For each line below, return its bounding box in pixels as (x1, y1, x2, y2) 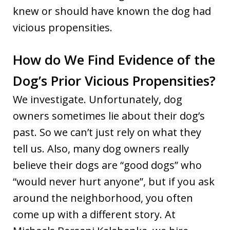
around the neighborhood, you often (13, 190, 193, 205)
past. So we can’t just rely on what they (13, 125, 201, 139)
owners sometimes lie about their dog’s (13, 108, 205, 123)
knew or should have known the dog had (13, 4, 211, 18)
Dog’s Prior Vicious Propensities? (13, 71, 216, 90)
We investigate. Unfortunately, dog (13, 92, 182, 106)
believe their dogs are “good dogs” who (13, 158, 202, 172)
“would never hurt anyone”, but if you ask (13, 174, 215, 188)
